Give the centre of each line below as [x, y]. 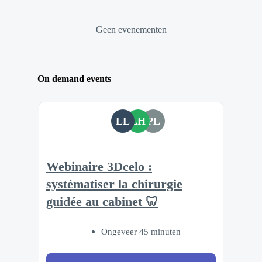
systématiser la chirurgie [114, 185]
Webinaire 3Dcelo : [99, 167]
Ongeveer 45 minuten [141, 231]
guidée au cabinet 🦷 [102, 202]
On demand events [74, 79]
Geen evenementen [131, 29]
